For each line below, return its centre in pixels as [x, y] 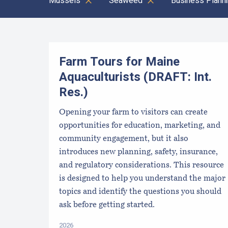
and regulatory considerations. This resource [141, 165]
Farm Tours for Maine [119, 62]
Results [38, 36]
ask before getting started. [107, 205]
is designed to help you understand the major [142, 178]
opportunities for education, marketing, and [140, 125]
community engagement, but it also [124, 139]
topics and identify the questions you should [140, 192]
